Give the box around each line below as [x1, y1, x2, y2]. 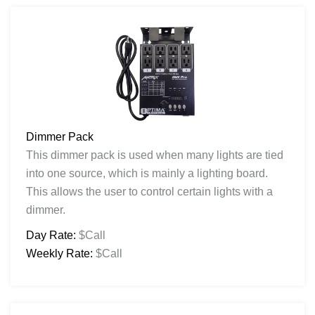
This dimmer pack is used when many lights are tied [26, 148, 283, 161]
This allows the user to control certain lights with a [26, 185, 273, 198]
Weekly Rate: [26, 247, 93, 259]
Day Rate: [26, 229, 76, 241]
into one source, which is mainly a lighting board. [26, 167, 268, 179]
